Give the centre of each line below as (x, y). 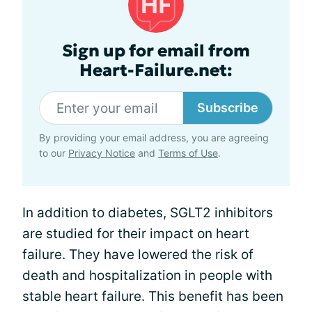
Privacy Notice (102, 153)
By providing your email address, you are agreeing (154, 138)
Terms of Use (188, 153)
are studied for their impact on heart (136, 234)
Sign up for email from (156, 51)
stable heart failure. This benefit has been (153, 296)
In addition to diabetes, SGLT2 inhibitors (148, 213)
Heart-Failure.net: (156, 70)
